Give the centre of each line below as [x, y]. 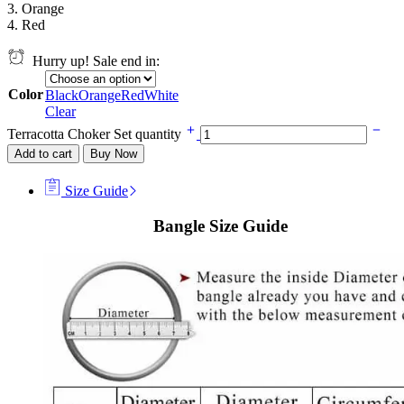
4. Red [26, 24]
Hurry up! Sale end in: [92, 60]
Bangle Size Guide [220, 225]
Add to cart [43, 153]
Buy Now [114, 153]
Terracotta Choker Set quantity [96, 133]
